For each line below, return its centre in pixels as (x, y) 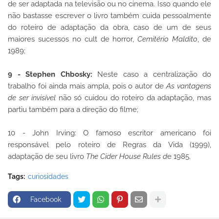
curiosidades (48, 177)
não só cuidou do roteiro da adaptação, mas (134, 98)
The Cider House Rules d (127, 157)
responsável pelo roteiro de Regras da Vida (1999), (109, 145)
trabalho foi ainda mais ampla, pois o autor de (87, 86)
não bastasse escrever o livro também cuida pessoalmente (109, 16)
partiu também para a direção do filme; (73, 110)
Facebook (46, 200)
